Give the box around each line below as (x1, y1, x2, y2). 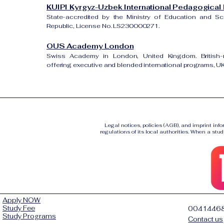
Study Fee (2, 204, 35, 212)
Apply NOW (2, 196, 40, 204)
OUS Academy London (46, 41, 134, 50)
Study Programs (2, 212, 56, 220)
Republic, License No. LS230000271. (46, 22, 159, 30)
